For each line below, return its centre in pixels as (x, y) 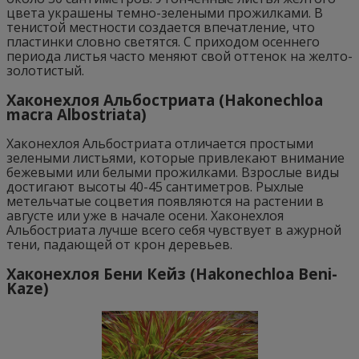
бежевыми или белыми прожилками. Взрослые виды (173, 173)
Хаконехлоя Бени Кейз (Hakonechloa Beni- (172, 274)
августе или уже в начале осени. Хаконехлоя (145, 216)
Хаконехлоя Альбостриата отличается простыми (160, 144)
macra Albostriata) (77, 114)
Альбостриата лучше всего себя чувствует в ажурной (174, 230)
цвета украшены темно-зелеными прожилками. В (165, 12)
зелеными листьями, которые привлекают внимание (175, 158)
